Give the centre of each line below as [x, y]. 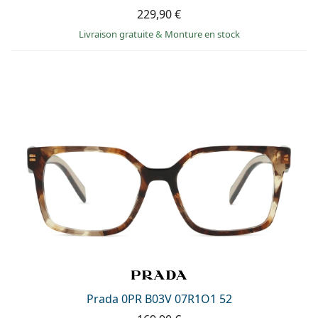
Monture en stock [202, 34]
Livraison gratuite [117, 34]
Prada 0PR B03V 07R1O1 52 [159, 299]
